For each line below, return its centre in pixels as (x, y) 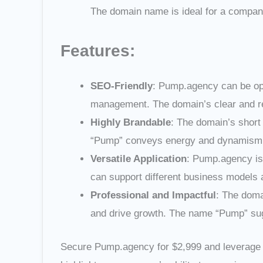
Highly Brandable (131, 123)
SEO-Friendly (122, 86)
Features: (98, 50)
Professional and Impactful (153, 195)
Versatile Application (139, 159)
